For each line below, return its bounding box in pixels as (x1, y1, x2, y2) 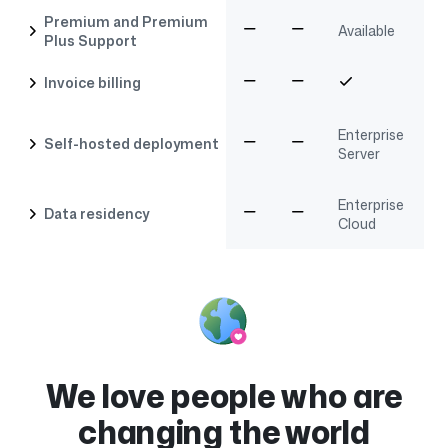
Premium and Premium (44, 11, 209, 31)
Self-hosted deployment (44, 134, 220, 154)
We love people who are (46, 373, 402, 419)
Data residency (44, 204, 150, 224)
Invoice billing (44, 73, 142, 93)
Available (338, 21, 395, 41)
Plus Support (44, 30, 138, 50)
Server (338, 143, 380, 163)
